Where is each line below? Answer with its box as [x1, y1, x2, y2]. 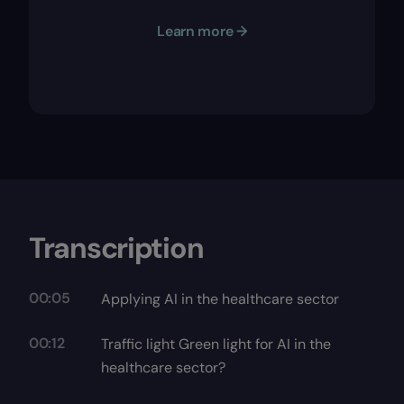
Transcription [29, 229, 204, 267]
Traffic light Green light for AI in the [101, 335, 331, 353]
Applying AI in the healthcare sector [101, 289, 339, 308]
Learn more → [157, 22, 247, 41]
